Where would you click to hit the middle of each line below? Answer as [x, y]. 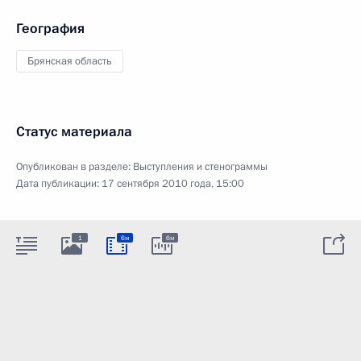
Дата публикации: [59, 183]
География [50, 28]
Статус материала [74, 131]
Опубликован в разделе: [75, 166]
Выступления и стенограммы [200, 166]
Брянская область [70, 61]
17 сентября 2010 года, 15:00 [173, 183]
